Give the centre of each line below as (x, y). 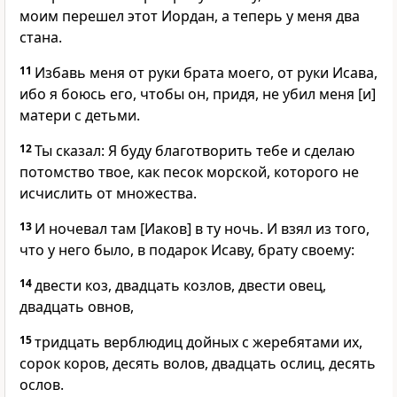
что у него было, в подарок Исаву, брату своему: (187, 250)
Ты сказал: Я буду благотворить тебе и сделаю (195, 151)
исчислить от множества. (108, 194)
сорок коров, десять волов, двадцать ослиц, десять (198, 364)
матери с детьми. (80, 116)
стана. (41, 38)
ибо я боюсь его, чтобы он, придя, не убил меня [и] (198, 94)
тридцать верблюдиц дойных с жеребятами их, (198, 343)
